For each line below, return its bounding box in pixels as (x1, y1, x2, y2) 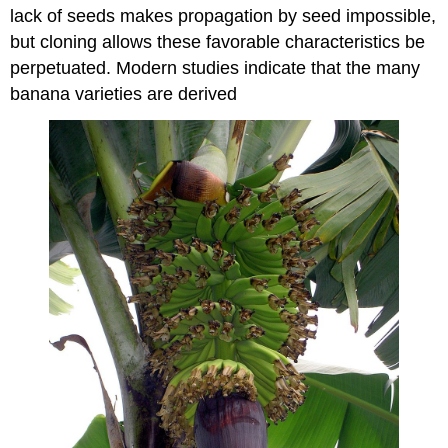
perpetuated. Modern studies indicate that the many (10, 57, 421, 78)
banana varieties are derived (10, 83, 238, 104)
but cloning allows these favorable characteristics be (10, 31, 426, 52)
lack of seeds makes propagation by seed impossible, (10, 5, 437, 26)
